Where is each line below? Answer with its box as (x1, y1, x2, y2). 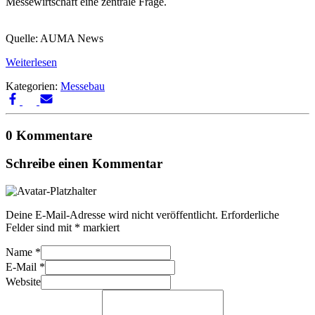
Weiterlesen (6, 56, 57, 68)
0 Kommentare (6, 127, 92, 143)
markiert (80, 221, 120, 234)
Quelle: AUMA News (6, 32, 103, 44)
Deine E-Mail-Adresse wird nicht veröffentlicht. (6, 209, 218, 221)
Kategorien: (6, 79, 60, 92)
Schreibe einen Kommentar (6, 156, 162, 172)
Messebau (60, 79, 105, 92)
